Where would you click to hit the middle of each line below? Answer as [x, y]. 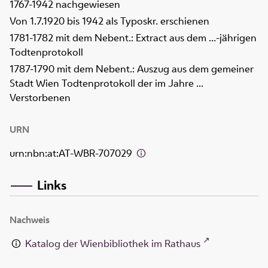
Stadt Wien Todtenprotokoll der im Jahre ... [106, 83]
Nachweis [30, 220]
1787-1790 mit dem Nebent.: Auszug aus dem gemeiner [132, 69]
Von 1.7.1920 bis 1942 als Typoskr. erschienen [109, 21]
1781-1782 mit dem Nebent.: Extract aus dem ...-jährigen [133, 38]
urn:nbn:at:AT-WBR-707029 [72, 153]
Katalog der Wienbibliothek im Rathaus [113, 243]
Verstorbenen [40, 98]
